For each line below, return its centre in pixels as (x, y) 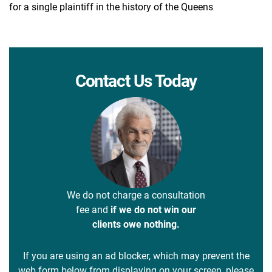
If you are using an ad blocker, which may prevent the (136, 256)
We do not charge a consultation (136, 195)
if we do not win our (153, 209)
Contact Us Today (136, 81)
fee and (93, 209)
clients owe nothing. (136, 224)
